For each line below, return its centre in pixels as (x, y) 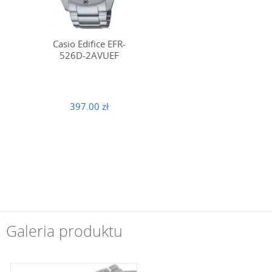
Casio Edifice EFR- (89, 44)
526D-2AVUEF (89, 56)
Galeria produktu (64, 231)
